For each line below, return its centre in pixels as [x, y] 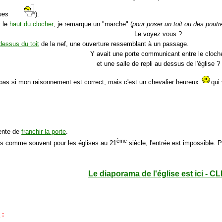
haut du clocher [32, 24]
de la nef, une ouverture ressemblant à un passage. [114, 44]
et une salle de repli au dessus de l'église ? [158, 64]
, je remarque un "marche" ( [93, 24]
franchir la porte [44, 132]
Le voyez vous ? [158, 34]
